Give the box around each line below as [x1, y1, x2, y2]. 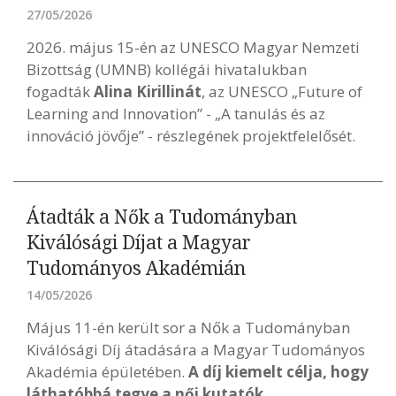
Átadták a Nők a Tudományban [27, 204, 297, 229]
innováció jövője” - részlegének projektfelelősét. [27, 126, 355, 146]
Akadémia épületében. [27, 362, 188, 382]
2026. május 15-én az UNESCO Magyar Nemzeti [27, 37, 360, 57]
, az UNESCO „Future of [202, 81, 362, 102]
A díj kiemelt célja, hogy [188, 362, 369, 382]
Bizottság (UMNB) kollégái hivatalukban [27, 59, 307, 80]
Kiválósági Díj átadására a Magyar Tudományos [27, 339, 365, 360]
